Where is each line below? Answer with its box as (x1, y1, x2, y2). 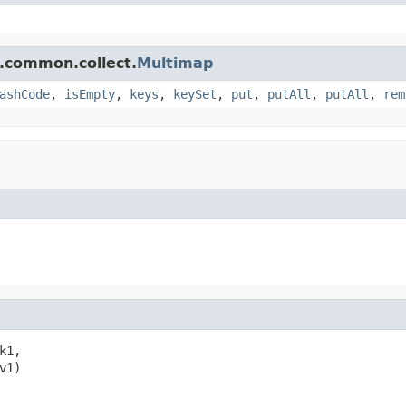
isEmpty (64, 86, 115, 101)
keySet (173, 86, 217, 101)
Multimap (137, 53, 213, 72)
